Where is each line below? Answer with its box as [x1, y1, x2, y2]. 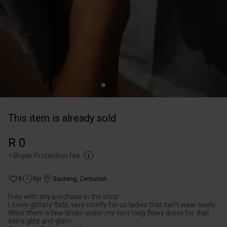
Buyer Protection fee [14, 152, 80, 160]
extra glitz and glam [8, 217, 71, 225]
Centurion [80, 175, 107, 182]
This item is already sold [8, 112, 116, 124]
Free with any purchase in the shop [8, 193, 119, 201]
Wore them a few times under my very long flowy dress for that [8, 209, 209, 217]
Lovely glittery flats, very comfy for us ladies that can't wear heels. [8, 201, 217, 209]
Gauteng [53, 175, 77, 182]
